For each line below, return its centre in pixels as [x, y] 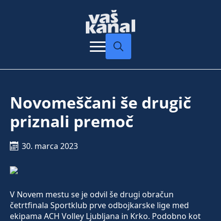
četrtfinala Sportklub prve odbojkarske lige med [99, 205]
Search [118, 64]
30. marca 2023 [50, 146]
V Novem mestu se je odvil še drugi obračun [92, 195]
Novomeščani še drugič [100, 103]
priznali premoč [72, 121]
